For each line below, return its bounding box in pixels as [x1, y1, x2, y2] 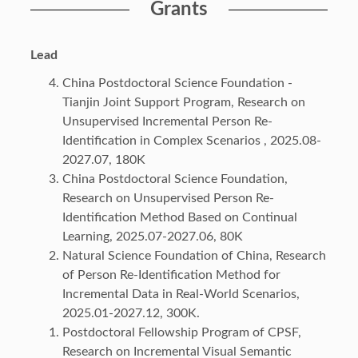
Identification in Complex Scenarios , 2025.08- [62, 133, 321, 147]
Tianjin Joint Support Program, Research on [62, 95, 305, 109]
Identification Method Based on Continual [62, 210, 297, 224]
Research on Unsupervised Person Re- [62, 191, 274, 205]
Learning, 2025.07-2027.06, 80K [62, 229, 243, 243]
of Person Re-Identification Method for [62, 268, 280, 281]
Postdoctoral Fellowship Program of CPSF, [62, 325, 301, 339]
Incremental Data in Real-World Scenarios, [62, 287, 300, 300]
